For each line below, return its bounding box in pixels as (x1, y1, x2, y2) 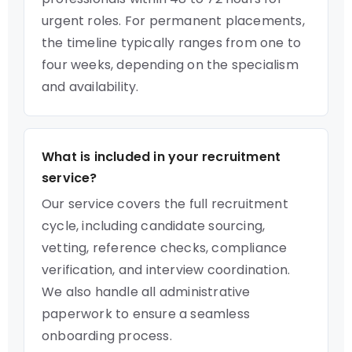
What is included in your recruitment (42, 148, 281, 166)
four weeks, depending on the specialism (42, 56, 299, 74)
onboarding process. (42, 327, 172, 345)
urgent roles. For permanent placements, (42, 12, 305, 30)
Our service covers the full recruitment (42, 195, 288, 213)
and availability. (42, 78, 139, 96)
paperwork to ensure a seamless (42, 305, 250, 323)
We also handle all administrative (42, 283, 251, 301)
